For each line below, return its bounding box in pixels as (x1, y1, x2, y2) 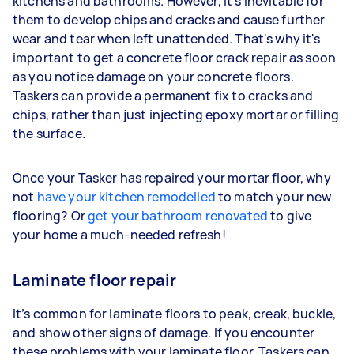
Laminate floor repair (13, 269, 177, 291)
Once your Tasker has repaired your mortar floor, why (13, 168, 331, 186)
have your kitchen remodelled (36, 187, 218, 205)
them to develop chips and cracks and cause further (13, 10, 326, 28)
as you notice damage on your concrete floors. (13, 67, 294, 85)
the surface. (13, 124, 85, 142)
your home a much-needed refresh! (13, 225, 226, 243)
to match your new (217, 187, 332, 205)
